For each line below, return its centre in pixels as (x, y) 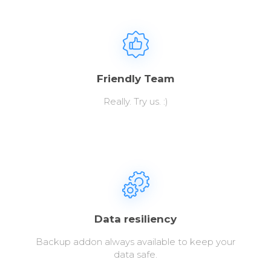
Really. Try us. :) (135, 101)
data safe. (135, 254)
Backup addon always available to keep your (135, 241)
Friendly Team (135, 78)
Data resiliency (135, 219)
